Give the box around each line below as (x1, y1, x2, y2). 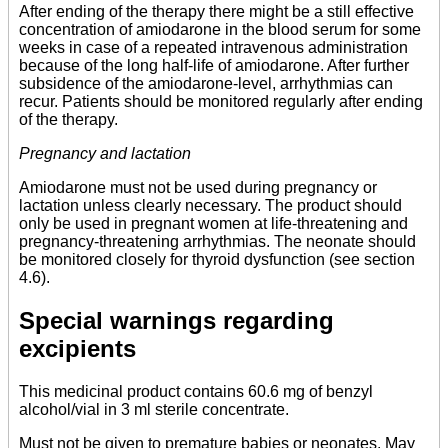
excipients (19, 335, 136, 363)
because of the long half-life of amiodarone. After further (19, 57, 409, 75)
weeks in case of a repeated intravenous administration (19, 39, 408, 57)
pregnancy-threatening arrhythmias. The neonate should (19, 233, 416, 251)
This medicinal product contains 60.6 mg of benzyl (19, 383, 373, 401)
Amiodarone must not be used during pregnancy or (19, 179, 377, 197)
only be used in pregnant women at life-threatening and (19, 215, 408, 233)
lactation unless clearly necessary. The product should (19, 197, 402, 215)
